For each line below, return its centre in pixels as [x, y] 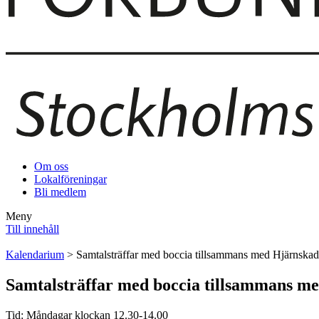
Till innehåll [32, 229]
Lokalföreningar [70, 179]
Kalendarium [35, 255]
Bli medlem [60, 192]
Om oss [51, 167]
